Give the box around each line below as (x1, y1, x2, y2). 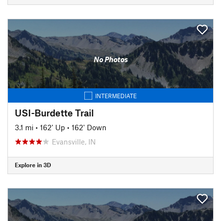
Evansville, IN (52, 137, 96, 146)
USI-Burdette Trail (15, 107, 94, 118)
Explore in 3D (15, 161, 51, 168)
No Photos (93, 55, 128, 64)
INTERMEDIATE (95, 92, 137, 99)
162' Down (72, 122, 107, 132)
